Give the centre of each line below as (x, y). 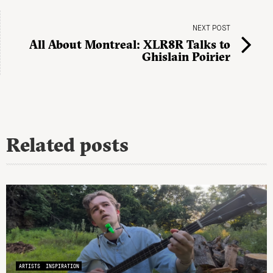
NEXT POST (211, 28)
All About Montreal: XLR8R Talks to (130, 44)
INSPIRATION (62, 265)
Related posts (67, 144)
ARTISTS (29, 265)
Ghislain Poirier (186, 56)
